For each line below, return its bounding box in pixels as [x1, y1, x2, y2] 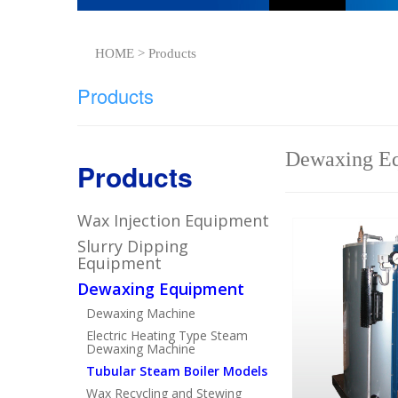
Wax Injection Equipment [77, 210, 270, 232]
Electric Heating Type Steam [86, 327, 249, 345]
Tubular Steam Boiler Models [86, 362, 268, 380]
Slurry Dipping [77, 235, 189, 258]
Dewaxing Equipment [77, 278, 245, 300]
